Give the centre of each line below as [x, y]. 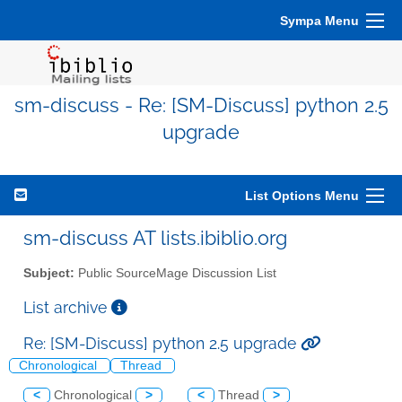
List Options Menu [302, 196]
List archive [67, 307]
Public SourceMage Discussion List [175, 273]
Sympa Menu [319, 21]
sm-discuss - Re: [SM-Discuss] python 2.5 [201, 105]
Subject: [49, 273]
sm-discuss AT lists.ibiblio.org [155, 238]
